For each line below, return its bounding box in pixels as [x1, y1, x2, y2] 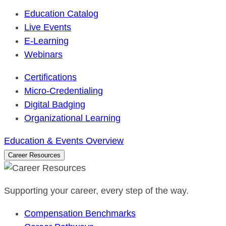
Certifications [24, 72, 77, 82]
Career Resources [8, 151, 61, 159]
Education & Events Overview [4, 136, 124, 146]
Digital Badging [24, 99, 85, 109]
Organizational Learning [24, 113, 121, 123]
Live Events [24, 22, 71, 32]
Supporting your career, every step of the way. [4, 186, 189, 196]
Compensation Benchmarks [24, 208, 136, 218]
